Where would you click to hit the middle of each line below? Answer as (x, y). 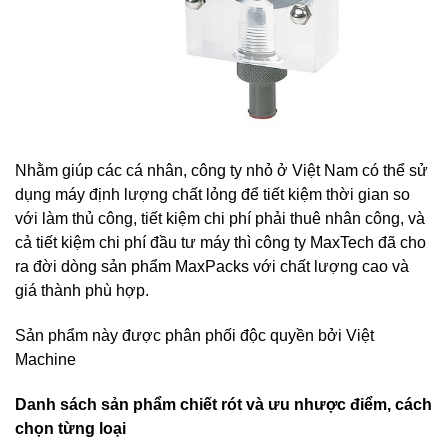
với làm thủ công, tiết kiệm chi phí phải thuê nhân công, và (220, 218)
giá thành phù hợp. (82, 290)
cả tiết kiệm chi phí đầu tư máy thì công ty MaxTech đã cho (220, 242)
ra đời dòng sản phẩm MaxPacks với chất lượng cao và (212, 266)
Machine (45, 359)
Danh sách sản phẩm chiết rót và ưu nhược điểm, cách (223, 404)
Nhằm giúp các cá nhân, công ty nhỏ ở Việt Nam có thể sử (221, 170)
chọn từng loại (70, 428)
